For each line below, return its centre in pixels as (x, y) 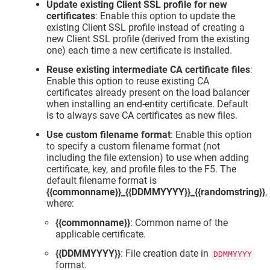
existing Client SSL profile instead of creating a (146, 28)
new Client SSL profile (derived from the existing (148, 39)
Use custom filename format (109, 135)
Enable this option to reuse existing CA (128, 81)
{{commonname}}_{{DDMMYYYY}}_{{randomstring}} (156, 192)
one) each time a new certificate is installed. (140, 51)
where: (61, 204)
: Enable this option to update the (165, 16)
